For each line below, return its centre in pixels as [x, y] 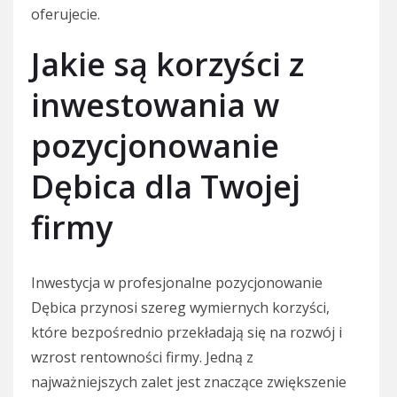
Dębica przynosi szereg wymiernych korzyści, [180, 308]
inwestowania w [155, 105]
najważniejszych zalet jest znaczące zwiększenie [189, 382]
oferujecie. [66, 15]
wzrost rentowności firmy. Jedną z [142, 358]
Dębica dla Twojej [166, 187]
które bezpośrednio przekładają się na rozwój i [187, 333]
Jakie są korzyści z [167, 65]
